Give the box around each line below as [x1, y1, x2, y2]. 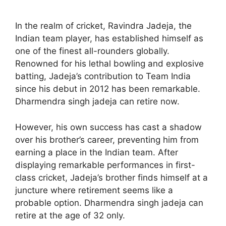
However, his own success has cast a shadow [15, 122, 202, 132]
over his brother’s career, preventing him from [15, 134, 199, 145]
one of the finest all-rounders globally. [15, 46, 169, 56]
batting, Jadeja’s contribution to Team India [15, 71, 191, 82]
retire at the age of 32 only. [15, 210, 125, 220]
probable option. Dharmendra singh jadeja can [15, 197, 203, 208]
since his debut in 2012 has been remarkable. [15, 84, 200, 94]
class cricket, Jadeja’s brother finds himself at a [15, 172, 208, 183]
